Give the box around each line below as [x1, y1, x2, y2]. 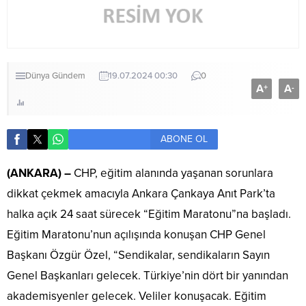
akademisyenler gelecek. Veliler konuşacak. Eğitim [7, 289, 266, 304]
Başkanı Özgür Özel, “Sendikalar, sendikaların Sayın [7, 248, 270, 263]
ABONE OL [161, 133, 208, 145]
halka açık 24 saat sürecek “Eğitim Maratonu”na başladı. [7, 207, 291, 222]
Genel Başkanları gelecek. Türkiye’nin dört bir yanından [7, 268, 288, 283]
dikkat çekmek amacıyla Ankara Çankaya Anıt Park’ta [7, 186, 275, 201]
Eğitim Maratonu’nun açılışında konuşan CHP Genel [7, 227, 266, 242]
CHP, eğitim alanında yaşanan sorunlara [71, 166, 273, 181]
